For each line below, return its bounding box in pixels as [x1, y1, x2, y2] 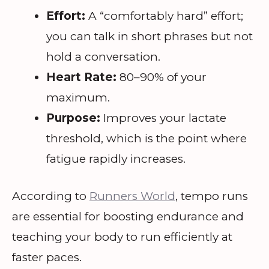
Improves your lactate [100, 110, 226, 125]
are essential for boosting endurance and [12, 210, 244, 224]
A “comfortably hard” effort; [85, 8, 243, 23]
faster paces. [12, 250, 82, 265]
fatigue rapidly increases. [46, 151, 186, 166]
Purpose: [46, 110, 100, 125]
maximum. [46, 90, 110, 104]
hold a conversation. [46, 49, 160, 64]
